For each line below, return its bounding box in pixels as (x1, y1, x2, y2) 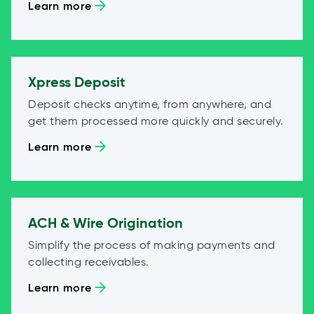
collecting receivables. (28, 254, 149, 268)
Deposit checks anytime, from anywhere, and (28, 97, 271, 111)
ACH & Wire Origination (28, 213, 184, 232)
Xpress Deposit (28, 72, 126, 91)
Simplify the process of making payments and (28, 238, 275, 252)
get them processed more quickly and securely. (28, 114, 284, 128)
